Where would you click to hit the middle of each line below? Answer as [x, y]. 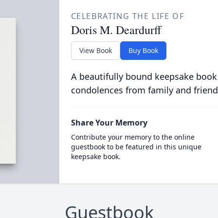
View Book [95, 50]
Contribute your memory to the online [133, 137]
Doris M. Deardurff [116, 30]
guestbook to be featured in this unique [136, 147]
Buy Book [143, 50]
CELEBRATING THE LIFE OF [127, 16]
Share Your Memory [109, 123]
